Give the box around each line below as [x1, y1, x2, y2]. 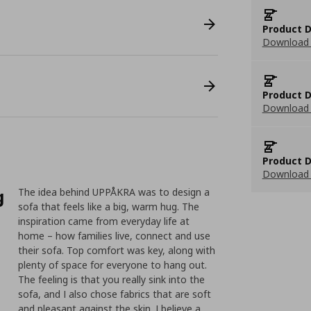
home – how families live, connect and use [18, 229, 211, 242]
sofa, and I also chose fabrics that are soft [18, 287, 212, 301]
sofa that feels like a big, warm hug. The [18, 200, 200, 213]
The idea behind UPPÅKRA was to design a [18, 185, 210, 199]
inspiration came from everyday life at [18, 215, 190, 228]
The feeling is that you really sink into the [18, 273, 205, 286]
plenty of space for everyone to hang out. [18, 258, 208, 271]
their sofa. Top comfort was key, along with [18, 244, 216, 257]
